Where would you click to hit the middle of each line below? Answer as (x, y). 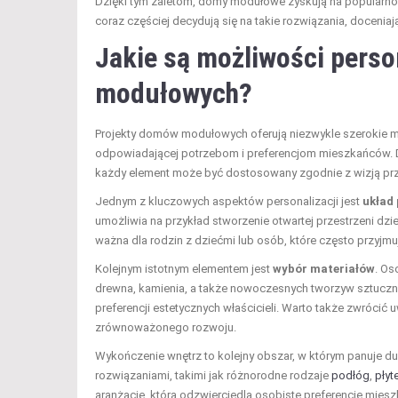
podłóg (350, 375)
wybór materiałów (324, 268)
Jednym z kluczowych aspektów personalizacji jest (229, 201)
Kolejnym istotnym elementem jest (184, 268)
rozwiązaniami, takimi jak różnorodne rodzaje (213, 375)
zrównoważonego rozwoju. (166, 327)
